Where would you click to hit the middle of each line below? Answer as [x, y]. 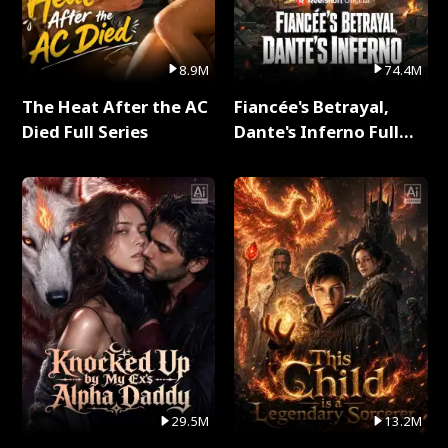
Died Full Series [84, 131]
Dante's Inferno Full [317, 131]
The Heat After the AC [114, 106]
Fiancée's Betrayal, [312, 106]
